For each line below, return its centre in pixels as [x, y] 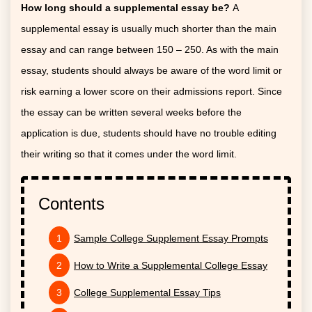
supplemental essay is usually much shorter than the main [149, 28]
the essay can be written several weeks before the [131, 112]
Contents [71, 203]
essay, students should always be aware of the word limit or [151, 70]
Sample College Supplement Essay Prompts [171, 238]
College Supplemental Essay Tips [147, 292]
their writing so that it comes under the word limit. [129, 154]
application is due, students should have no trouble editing [149, 133]
